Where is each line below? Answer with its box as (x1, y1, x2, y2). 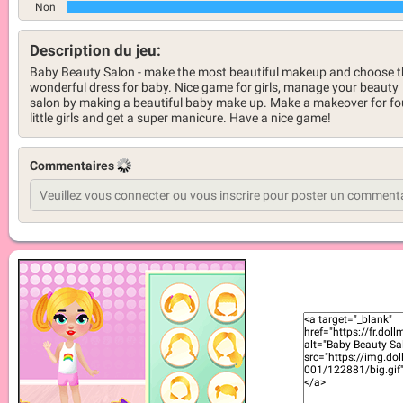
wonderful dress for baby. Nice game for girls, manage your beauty (30, 80, 399, 95)
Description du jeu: (30, 41, 161, 59)
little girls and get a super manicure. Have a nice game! (30, 111, 331, 126)
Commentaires (30, 158, 117, 173)
